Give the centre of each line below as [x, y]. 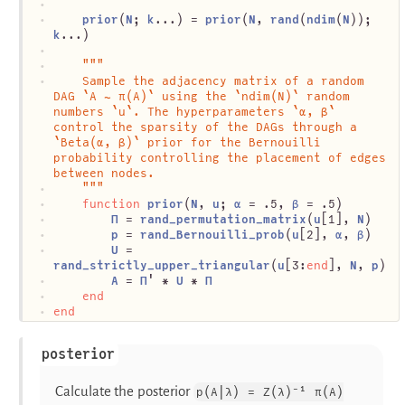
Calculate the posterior [124, 391]
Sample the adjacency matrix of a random [209, 80]
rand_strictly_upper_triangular [162, 265]
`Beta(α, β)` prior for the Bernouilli [187, 142]
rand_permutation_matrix [223, 219]
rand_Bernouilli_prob [212, 234]
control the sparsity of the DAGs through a [205, 127]
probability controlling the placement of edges [220, 157]
